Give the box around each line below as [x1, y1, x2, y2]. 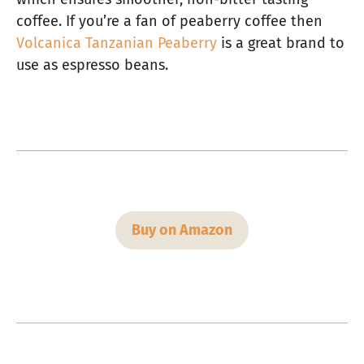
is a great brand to [217, 34, 344, 53]
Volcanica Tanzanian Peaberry [16, 34, 217, 53]
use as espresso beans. [16, 56, 168, 75]
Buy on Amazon [132, 220, 232, 239]
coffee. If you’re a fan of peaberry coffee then [16, 12, 323, 31]
